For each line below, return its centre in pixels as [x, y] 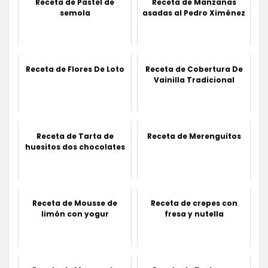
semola [75, 13]
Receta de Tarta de [75, 136]
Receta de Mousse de [75, 203]
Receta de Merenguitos [194, 136]
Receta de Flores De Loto [75, 69]
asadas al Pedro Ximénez [194, 13]
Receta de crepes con [194, 203]
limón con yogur [75, 214]
